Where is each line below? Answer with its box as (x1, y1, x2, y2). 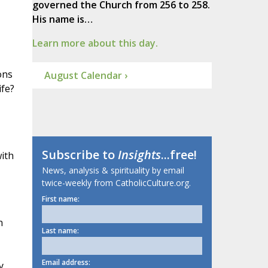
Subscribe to (41, 147, 118, 163)
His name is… (32, 13, 93, 26)
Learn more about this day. (32, 36, 158, 50)
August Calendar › (44, 69, 127, 83)
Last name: (41, 226, 79, 236)
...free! (160, 147, 197, 163)
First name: (41, 194, 80, 205)
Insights (117, 147, 161, 163)
